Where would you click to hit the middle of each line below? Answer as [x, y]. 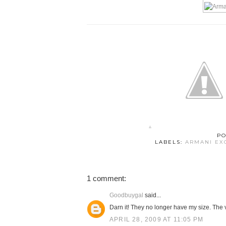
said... [152, 195]
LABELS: [170, 142]
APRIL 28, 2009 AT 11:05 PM [157, 219]
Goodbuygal [126, 195]
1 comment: [106, 178]
